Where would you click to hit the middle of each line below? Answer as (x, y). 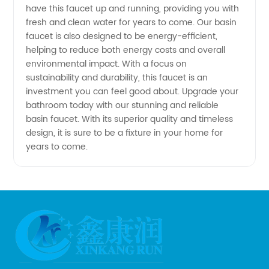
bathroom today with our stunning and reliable (122, 105)
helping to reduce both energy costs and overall (126, 50)
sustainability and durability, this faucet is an (117, 78)
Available (68, 14)
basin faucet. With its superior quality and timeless (130, 119)
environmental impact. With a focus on (107, 64)
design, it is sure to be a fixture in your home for (125, 133)
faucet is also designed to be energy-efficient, (122, 36)
